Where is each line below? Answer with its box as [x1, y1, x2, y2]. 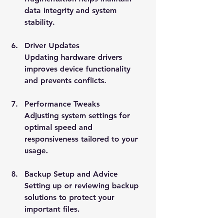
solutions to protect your [24, 192, 117, 202]
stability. [24, 17, 55, 27]
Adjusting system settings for [24, 110, 132, 120]
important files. [24, 204, 80, 214]
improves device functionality [24, 64, 133, 73]
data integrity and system [24, 5, 119, 15]
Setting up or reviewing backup [24, 181, 141, 190]
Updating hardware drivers [24, 52, 125, 62]
